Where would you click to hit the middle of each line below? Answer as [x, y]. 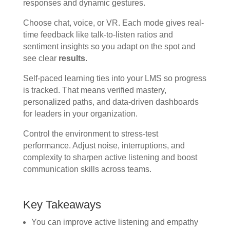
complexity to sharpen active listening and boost [110, 157]
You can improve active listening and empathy [114, 222]
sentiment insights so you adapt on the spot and [109, 46]
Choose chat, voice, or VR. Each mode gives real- [113, 23]
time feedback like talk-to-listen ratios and [98, 34]
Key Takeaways [62, 204]
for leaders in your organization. [80, 113]
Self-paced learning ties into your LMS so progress [114, 78]
